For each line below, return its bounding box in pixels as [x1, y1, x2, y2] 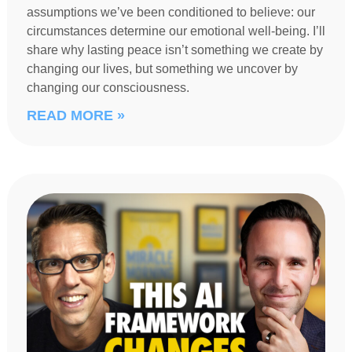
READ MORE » [26, 108, 125, 124]
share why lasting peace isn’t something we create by [26, 43, 323, 57]
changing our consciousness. [26, 81, 189, 95]
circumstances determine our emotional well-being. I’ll [26, 24, 325, 38]
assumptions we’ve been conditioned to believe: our [26, 5, 315, 20]
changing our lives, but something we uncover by [26, 62, 298, 76]
